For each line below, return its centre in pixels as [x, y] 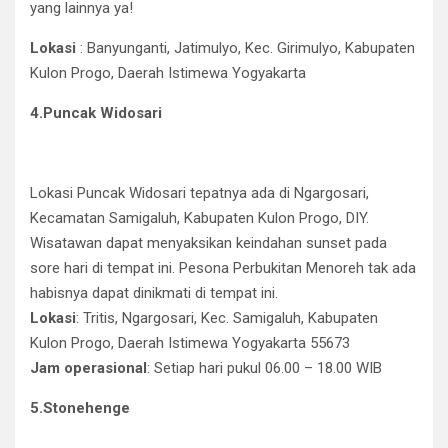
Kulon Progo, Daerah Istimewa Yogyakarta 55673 [190, 343]
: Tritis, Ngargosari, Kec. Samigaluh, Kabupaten [227, 318]
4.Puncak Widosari [96, 113]
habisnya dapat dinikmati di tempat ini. [154, 293]
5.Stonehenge [80, 408]
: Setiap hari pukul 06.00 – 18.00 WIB [264, 368]
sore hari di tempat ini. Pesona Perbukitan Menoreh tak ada [223, 268]
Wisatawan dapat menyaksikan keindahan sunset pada [208, 243]
